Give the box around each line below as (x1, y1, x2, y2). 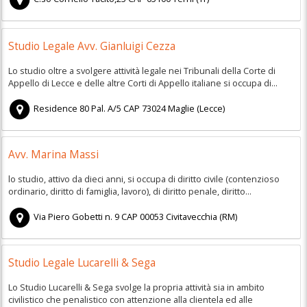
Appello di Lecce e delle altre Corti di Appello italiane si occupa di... (8, 76, 278, 89)
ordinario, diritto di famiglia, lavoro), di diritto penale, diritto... (8, 184, 251, 197)
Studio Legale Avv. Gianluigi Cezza (8, 39, 175, 54)
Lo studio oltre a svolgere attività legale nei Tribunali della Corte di (8, 64, 275, 77)
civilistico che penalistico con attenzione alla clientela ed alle (8, 293, 253, 306)
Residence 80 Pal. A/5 (34, 102, 122, 115)
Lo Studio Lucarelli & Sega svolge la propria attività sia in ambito (8, 280, 265, 293)
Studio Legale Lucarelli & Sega (8, 256, 156, 271)
